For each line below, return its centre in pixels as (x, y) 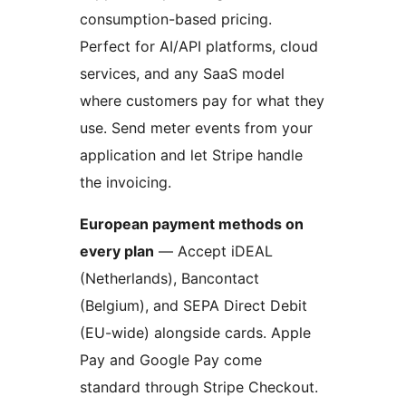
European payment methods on (192, 224)
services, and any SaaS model (182, 74)
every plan (117, 251)
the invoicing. (126, 183)
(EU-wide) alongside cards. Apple (195, 333)
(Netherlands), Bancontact (169, 279)
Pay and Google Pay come (171, 360)
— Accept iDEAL (213, 251)
